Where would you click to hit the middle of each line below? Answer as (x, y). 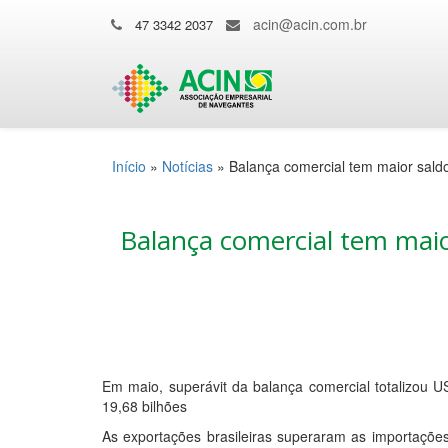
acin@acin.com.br (310, 24)
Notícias (187, 166)
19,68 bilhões (144, 406)
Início (129, 166)
